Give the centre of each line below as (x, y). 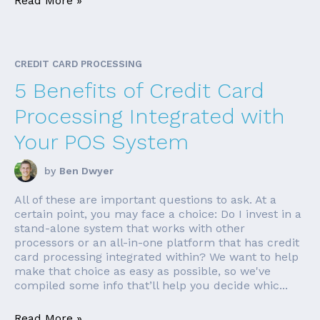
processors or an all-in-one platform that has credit (157, 242)
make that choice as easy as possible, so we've (142, 271)
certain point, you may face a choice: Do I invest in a (158, 214)
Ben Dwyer (86, 170)
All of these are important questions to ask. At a (145, 199)
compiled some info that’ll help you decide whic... (151, 285)
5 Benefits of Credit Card (139, 90)
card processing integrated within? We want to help (156, 256)
